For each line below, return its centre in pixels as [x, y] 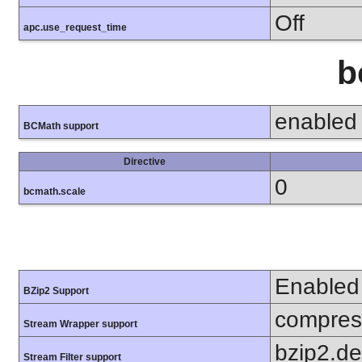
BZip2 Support [56, 290]
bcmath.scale [55, 192]
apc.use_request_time [75, 28]
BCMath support [61, 126]
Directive [145, 162]
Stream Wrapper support [80, 324]
